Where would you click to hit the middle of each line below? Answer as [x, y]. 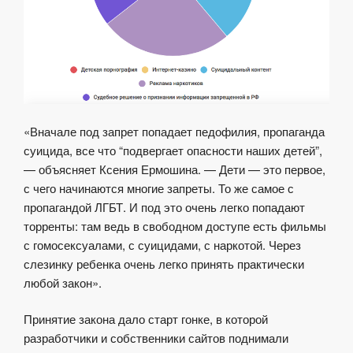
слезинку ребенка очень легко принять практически [164, 263]
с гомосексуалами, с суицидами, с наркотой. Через [162, 244]
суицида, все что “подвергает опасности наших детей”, [173, 150]
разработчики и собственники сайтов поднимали [156, 338]
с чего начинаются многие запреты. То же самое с [159, 188]
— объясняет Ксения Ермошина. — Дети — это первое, [175, 169]
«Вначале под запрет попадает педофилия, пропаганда [174, 131]
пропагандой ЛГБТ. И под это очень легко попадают [164, 206]
